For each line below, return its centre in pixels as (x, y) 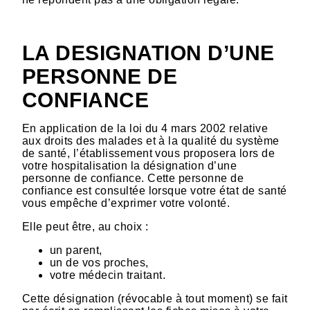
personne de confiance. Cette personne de (133, 179)
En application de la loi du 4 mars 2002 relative (145, 129)
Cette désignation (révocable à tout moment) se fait (155, 299)
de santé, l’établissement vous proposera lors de (149, 154)
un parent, (76, 250)
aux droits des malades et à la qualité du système (151, 141)
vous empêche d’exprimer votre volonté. (126, 203)
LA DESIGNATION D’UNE (148, 53)
